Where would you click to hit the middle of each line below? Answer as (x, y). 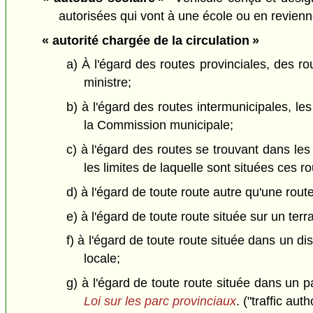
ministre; (107, 83)
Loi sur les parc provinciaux (160, 301)
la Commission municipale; (158, 125)
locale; (102, 259)
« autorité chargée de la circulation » (150, 40)
